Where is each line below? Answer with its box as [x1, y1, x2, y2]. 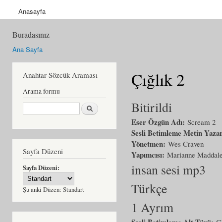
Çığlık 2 [131, 68, 185, 90]
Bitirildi [131, 98, 172, 115]
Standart [63, 185, 84, 194]
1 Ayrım [131, 198, 173, 216]
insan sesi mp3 [131, 161, 206, 178]
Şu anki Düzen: [23, 185, 63, 194]
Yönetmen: [131, 138, 168, 149]
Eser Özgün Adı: [131, 116, 187, 127]
